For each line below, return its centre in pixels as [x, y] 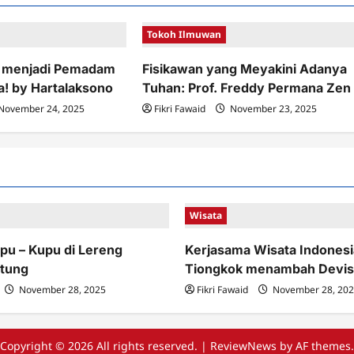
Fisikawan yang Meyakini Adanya [245, 69]
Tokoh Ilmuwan [185, 34]
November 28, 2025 [61, 290]
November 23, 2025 [273, 109]
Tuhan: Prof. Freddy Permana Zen [247, 88]
